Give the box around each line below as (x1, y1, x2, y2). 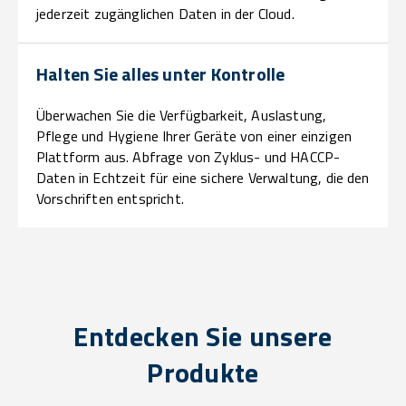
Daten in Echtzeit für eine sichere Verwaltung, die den (36, 167, 370, 189)
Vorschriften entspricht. (36, 188, 184, 210)
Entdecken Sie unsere (73, 315, 333, 358)
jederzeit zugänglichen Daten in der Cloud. (36, 3, 295, 25)
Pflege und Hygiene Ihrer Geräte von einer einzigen (36, 125, 353, 148)
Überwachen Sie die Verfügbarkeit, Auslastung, (36, 104, 327, 127)
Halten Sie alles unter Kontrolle (36, 60, 285, 89)
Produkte (147, 352, 259, 394)
